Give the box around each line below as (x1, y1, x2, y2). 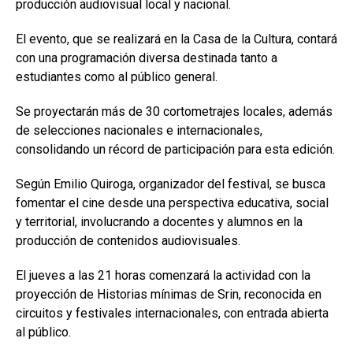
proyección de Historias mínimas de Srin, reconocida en (16, 286, 321, 302)
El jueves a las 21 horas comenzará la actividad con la (16, 267, 310, 283)
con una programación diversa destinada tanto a (16, 50, 277, 65)
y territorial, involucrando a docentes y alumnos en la (16, 214, 303, 229)
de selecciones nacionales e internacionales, (16, 122, 262, 138)
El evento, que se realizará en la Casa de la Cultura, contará (16, 31, 337, 46)
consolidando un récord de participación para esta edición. (16, 141, 335, 157)
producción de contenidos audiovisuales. (16, 232, 240, 248)
